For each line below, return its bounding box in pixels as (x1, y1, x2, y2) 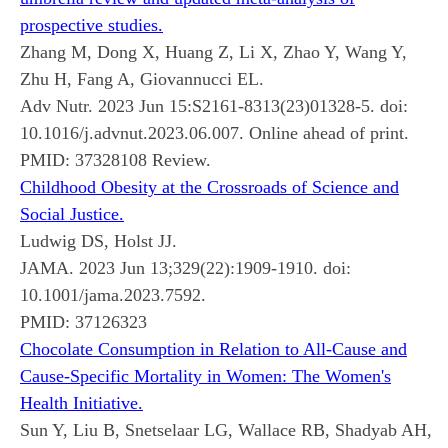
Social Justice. (20, 203, 124, 224)
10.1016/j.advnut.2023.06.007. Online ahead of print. (20, 122, 409, 143)
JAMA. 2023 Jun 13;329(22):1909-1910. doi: (20, 257, 351, 278)
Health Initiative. (20, 392, 143, 413)
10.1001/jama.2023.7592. (20, 284, 206, 305)
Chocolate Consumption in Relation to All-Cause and (20, 338, 407, 359)
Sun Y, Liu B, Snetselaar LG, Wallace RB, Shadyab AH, (20, 419, 432, 440)
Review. (147, 149, 211, 170)
